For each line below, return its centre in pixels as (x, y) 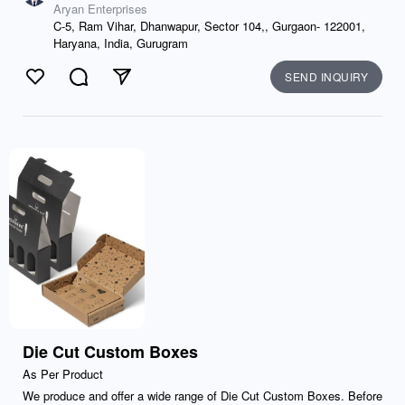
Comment (109, 86)
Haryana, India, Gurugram (121, 43)
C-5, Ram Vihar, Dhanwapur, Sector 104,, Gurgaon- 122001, (209, 26)
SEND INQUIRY (326, 76)
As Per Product (63, 374)
